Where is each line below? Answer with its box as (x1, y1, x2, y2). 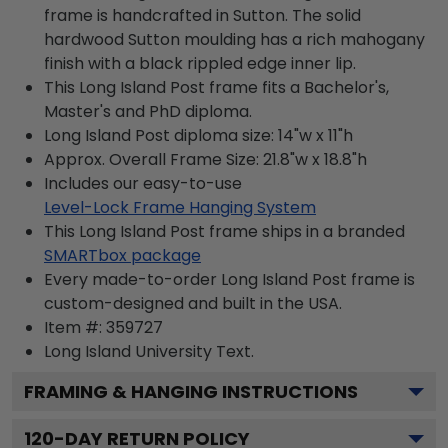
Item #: (44, 315, 106, 339)
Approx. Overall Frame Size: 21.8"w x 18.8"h (44, 147, 367, 171)
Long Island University (44, 339, 212, 363)
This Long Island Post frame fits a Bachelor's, (44, 75, 389, 99)
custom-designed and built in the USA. (44, 291, 342, 315)
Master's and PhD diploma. (44, 99, 252, 123)
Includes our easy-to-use (44, 171, 242, 195)
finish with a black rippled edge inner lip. (44, 51, 356, 75)
